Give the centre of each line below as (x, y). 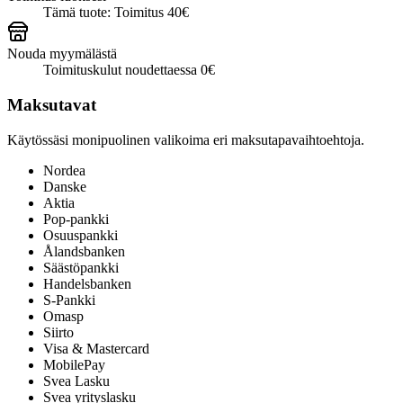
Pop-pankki (76, 219)
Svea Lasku (76, 381)
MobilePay (74, 364)
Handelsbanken (87, 283)
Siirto (58, 332)
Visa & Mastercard (96, 348)
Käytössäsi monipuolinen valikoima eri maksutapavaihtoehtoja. (186, 139)
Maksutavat (52, 105)
